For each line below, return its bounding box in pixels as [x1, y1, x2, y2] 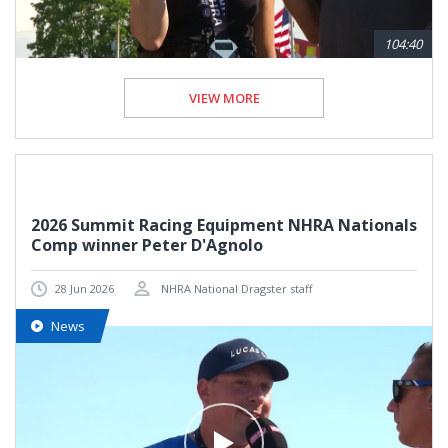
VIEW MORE [188, 89, 260, 108]
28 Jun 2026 [55, 281, 114, 297]
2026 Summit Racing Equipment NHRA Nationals [31, 214, 417, 237]
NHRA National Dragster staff [158, 281, 312, 297]
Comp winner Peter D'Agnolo [31, 234, 263, 257]
